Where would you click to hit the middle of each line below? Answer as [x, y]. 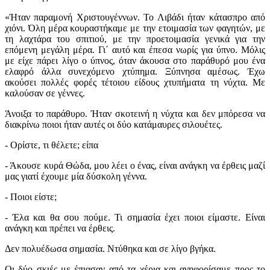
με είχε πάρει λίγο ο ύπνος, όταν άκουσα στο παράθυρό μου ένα [135, 61]
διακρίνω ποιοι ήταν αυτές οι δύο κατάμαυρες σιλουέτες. [114, 125]
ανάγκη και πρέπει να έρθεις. [60, 228]
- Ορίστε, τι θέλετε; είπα [52, 145]
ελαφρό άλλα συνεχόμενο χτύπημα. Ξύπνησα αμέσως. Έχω [135, 72]
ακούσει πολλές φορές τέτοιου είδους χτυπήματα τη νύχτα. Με [135, 83]
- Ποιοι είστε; [31, 197]
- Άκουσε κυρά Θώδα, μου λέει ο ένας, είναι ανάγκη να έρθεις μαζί [135, 166]
